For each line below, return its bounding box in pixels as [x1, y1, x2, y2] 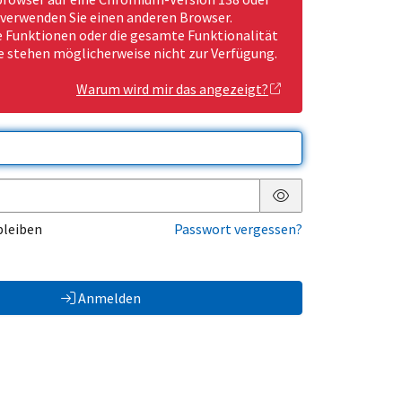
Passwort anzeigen [280, 200, 397, 219]
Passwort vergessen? [174, 220, 302, 239]
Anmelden [77, 289, 141, 308]
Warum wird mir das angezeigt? [76, 80, 268, 99]
